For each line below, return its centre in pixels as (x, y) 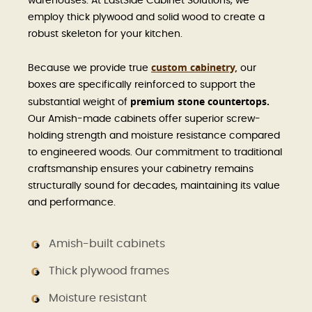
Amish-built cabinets (107, 244)
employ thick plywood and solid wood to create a (146, 18)
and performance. (72, 203)
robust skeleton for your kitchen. (105, 34)
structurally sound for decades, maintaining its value (154, 186)
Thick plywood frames (109, 271)
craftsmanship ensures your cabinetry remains (141, 170)
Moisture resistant (98, 298)
